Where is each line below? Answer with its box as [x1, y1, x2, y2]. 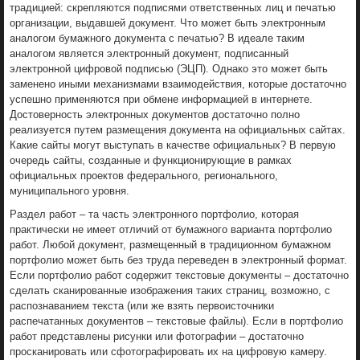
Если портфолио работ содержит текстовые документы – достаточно [10, 268, 349, 281]
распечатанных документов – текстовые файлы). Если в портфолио [10, 314, 343, 327]
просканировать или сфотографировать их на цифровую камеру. [10, 345, 327, 358]
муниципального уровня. [10, 184, 129, 197]
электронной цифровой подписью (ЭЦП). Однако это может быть [10, 62, 328, 75]
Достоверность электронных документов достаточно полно [10, 108, 300, 121]
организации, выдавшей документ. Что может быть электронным [10, 16, 325, 29]
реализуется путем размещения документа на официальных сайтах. [10, 123, 346, 136]
